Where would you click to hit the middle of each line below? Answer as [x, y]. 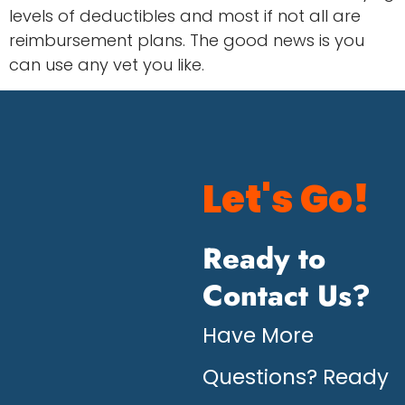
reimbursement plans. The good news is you [187, 41]
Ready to [264, 258]
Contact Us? [287, 295]
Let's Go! [286, 199]
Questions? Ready [296, 377]
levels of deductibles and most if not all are [185, 16]
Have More [258, 335]
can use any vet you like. [107, 65]
